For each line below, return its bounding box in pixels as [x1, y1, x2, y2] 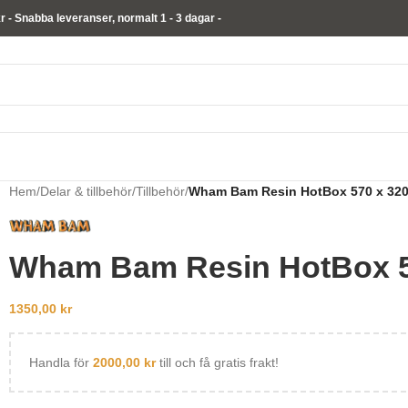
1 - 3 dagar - [158, 12, 222, 25]
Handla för [29, 355, 93, 370]
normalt [117, 12, 158, 25]
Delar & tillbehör [40, 184, 132, 199]
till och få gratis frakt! [156, 355, 279, 370]
